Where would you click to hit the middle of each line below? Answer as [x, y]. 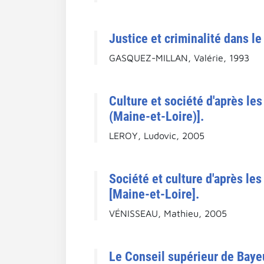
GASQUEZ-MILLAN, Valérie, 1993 [179, 57]
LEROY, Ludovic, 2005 [157, 135]
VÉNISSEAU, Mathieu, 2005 [168, 213]
